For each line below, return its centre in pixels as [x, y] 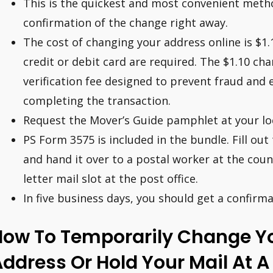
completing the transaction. [97, 101]
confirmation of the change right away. [126, 23]
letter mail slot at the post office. [111, 179]
